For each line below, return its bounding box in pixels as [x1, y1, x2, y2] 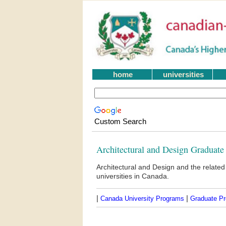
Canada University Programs [100, 194, 184, 202]
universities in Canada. [96, 172, 169, 181]
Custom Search [94, 117, 146, 126]
